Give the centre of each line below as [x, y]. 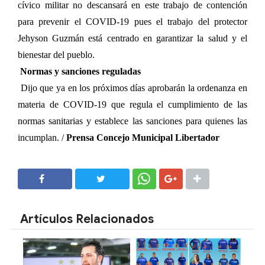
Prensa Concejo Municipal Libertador [143, 137]
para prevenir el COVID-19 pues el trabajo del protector [132, 21]
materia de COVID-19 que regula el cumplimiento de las [132, 104]
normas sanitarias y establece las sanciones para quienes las [132, 121]
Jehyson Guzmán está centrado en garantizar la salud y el [132, 38]
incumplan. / [42, 137]
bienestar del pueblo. [56, 54]
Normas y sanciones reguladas [80, 71]
